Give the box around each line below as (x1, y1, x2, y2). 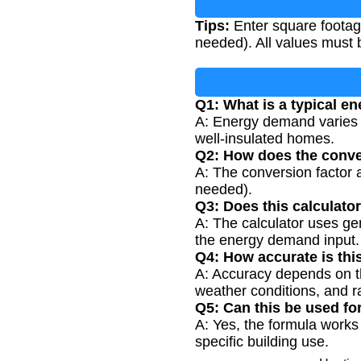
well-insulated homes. (195, 130, 334, 147)
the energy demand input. (195, 231, 359, 248)
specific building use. (195, 333, 329, 350)
